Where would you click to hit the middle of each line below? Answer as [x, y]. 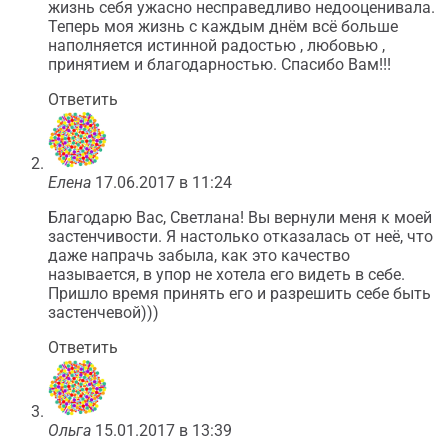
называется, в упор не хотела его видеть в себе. [226, 274]
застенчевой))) [103, 312]
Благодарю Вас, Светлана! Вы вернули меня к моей [240, 217]
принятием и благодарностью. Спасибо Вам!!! [219, 64]
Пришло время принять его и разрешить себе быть [239, 293]
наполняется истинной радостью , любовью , [216, 45]
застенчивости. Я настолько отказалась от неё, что [240, 236]
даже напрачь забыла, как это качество [199, 255]
